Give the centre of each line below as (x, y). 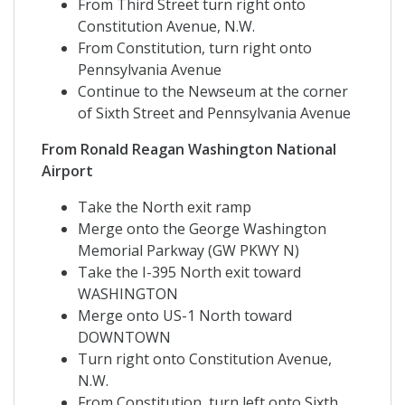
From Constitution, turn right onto (195, 48)
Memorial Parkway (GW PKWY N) (188, 251)
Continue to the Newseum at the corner (213, 92)
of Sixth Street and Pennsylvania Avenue (214, 113)
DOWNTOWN (124, 338)
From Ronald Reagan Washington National (189, 150)
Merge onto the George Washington (202, 229)
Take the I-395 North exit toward (189, 273)
